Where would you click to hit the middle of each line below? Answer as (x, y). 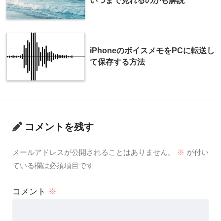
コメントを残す (59, 127)
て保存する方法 (117, 62)
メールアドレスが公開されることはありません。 (93, 152)
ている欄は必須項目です (53, 166)
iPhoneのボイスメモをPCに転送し (152, 50)
